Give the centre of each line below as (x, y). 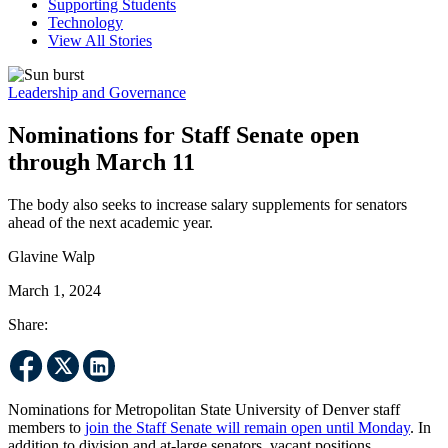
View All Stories (100, 40)
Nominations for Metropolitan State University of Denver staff (204, 409)
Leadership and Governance (97, 92)
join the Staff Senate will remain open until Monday (247, 427)
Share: (28, 324)
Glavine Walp (51, 256)
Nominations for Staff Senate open (183, 134)
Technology (85, 22)
